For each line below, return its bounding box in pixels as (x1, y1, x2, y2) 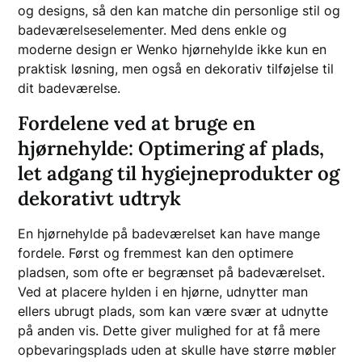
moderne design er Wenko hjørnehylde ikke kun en (18, 40, 327, 57)
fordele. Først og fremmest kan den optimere (18, 244, 294, 261)
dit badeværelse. (18, 79, 121, 96)
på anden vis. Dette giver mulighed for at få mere (18, 322, 321, 339)
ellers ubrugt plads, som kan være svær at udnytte (18, 302, 329, 319)
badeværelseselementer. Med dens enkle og (18, 21, 288, 38)
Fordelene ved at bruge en (18, 110, 256, 136)
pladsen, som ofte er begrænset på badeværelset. (18, 263, 326, 280)
